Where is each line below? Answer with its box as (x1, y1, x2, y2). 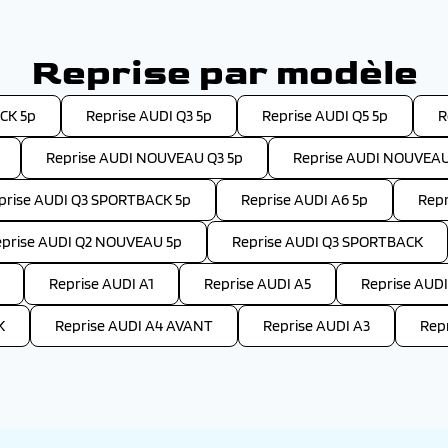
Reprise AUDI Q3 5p (86, 106, 212, 125)
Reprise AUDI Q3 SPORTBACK (232, 232, 423, 251)
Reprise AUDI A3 (263, 316, 370, 335)
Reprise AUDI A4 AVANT (55, 316, 213, 335)
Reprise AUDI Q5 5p (262, 106, 388, 125)
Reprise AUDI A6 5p (241, 190, 368, 209)
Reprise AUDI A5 (204, 274, 311, 293)
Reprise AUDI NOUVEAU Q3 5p (46, 148, 243, 167)
